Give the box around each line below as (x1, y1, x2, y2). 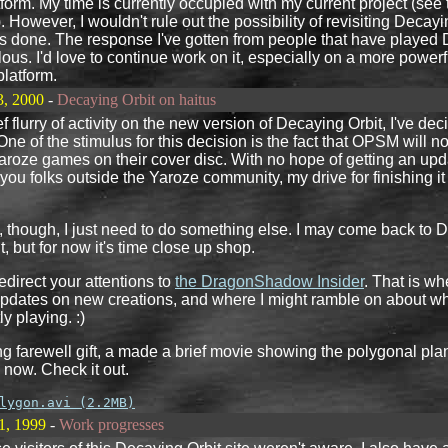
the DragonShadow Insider (175, 273, 364, 290)
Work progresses (59, 416, 164, 433)
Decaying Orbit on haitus (57, 91, 216, 108)
